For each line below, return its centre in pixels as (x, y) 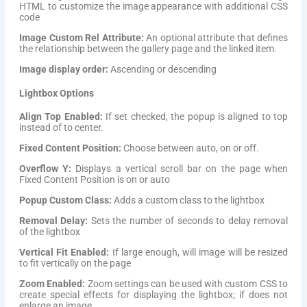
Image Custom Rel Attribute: (82, 38)
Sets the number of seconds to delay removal (188, 221)
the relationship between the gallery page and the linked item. (148, 49)
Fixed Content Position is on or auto (95, 180)
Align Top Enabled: (61, 117)
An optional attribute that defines (216, 38)
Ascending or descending (162, 70)
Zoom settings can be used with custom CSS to (187, 284)
